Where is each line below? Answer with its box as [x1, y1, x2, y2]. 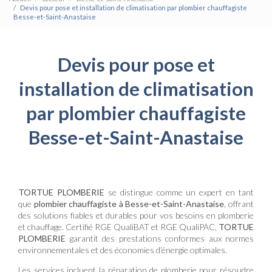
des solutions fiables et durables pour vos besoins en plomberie [18, 210, 254, 221]
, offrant [224, 199, 254, 209]
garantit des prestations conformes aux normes [69, 233, 254, 244]
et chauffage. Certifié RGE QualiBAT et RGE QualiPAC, [18, 222, 219, 233]
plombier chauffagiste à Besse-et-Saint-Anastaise [33, 199, 225, 209]
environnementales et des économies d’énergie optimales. [18, 245, 227, 256]
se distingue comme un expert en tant [107, 187, 254, 198]
